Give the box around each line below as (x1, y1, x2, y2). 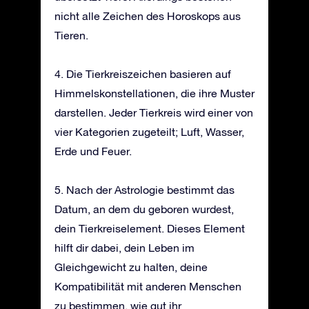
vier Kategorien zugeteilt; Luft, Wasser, (54, 125, 244, 138)
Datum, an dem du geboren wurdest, (54, 202, 234, 215)
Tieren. (54, 28, 88, 41)
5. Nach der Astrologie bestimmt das (54, 183, 235, 196)
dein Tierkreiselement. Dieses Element (54, 221, 245, 235)
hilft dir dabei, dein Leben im (54, 241, 195, 254)
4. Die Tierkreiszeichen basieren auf (54, 67, 231, 80)
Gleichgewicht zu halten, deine (54, 260, 208, 273)
